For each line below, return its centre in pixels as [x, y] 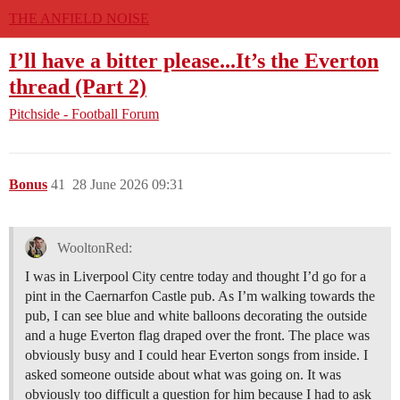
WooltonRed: [92, 247]
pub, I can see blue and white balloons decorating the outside [196, 316]
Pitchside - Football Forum [84, 114]
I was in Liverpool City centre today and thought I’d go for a [196, 277]
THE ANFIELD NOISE [79, 18]
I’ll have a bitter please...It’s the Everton [194, 60]
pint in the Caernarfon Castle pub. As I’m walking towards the [200, 296]
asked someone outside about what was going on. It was [183, 375]
